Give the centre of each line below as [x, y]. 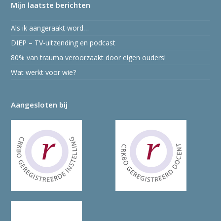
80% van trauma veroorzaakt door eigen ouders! [89, 57]
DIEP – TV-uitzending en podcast [63, 43]
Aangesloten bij [39, 105]
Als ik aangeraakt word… [50, 28]
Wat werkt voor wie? [44, 72]
